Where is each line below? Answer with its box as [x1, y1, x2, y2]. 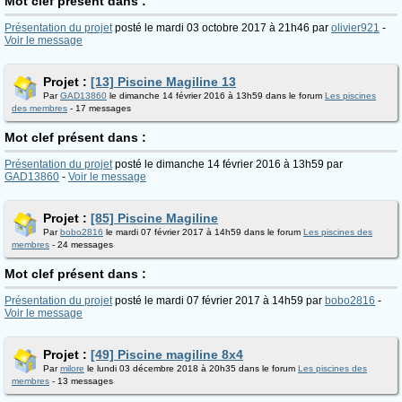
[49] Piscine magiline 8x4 [91, 347, 243, 362]
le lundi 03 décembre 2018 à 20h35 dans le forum [84, 363, 298, 373]
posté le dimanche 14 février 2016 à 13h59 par [112, 158, 343, 170]
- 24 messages [49, 240, 113, 249]
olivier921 [331, 22, 380, 34]
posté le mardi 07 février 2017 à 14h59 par [112, 294, 325, 307]
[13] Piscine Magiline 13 [91, 74, 236, 89]
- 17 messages [67, 103, 131, 113]
